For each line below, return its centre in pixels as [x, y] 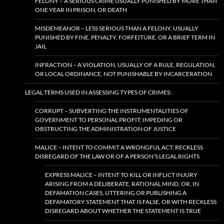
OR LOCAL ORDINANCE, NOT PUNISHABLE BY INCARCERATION [123, 74]
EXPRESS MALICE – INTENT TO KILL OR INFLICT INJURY [121, 175]
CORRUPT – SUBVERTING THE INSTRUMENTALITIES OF [112, 111]
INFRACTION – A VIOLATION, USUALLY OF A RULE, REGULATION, [125, 65]
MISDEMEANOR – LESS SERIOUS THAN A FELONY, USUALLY [117, 28]
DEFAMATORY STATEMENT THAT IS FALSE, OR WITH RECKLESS [131, 202]
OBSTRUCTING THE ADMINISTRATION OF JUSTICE [105, 129]
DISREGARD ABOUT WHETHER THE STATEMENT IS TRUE [123, 211]
